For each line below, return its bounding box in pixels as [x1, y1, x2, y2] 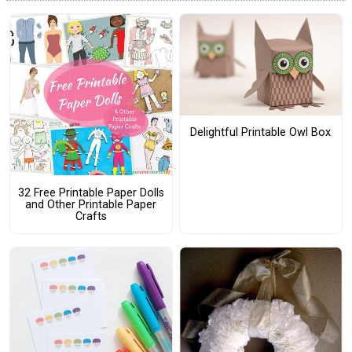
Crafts [75, 209, 107, 223]
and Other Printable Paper [25, 197, 157, 211]
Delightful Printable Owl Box [190, 126, 332, 140]
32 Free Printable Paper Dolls [17, 185, 164, 200]
